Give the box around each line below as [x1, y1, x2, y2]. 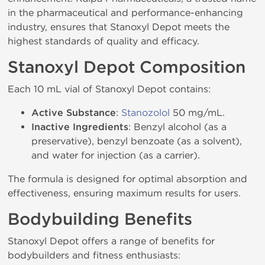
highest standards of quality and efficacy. [8, 35, 199, 47]
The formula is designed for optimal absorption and [8, 173, 247, 185]
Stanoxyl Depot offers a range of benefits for [8, 235, 215, 247]
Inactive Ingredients [31, 121, 128, 133]
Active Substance [31, 107, 116, 119]
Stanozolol [121, 107, 170, 118]
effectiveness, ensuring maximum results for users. [8, 188, 241, 199]
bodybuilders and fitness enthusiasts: [8, 250, 180, 261]
